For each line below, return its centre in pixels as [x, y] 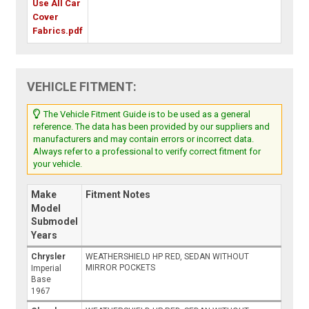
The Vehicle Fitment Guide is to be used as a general [146, 114]
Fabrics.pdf [58, 30]
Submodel [55, 221]
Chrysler [49, 256]
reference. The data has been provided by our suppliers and [152, 126]
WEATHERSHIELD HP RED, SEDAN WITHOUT [168, 256]
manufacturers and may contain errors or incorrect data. [144, 139]
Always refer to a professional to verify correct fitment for [147, 151]
